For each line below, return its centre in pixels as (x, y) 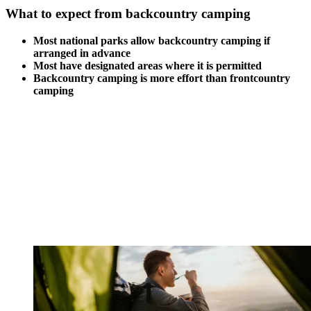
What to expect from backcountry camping (128, 14)
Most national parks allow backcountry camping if (152, 41)
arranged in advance (82, 53)
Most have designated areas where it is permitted (148, 66)
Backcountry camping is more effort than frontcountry (162, 78)
